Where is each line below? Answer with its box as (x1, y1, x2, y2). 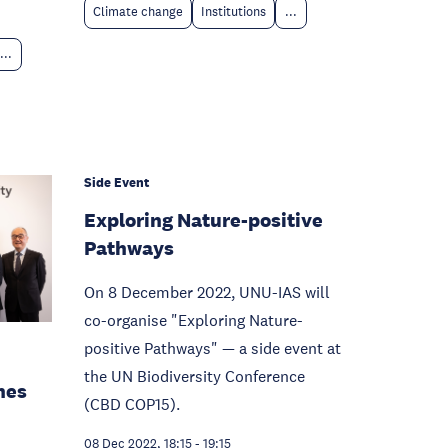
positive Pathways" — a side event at (84, 338, 341, 359)
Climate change (93, 4, 183, 20)
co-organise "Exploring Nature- (84, 310, 303, 331)
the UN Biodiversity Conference (84, 366, 305, 387)
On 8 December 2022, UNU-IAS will (84, 282, 330, 303)
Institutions (201, 4, 266, 20)
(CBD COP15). (84, 394, 180, 415)
